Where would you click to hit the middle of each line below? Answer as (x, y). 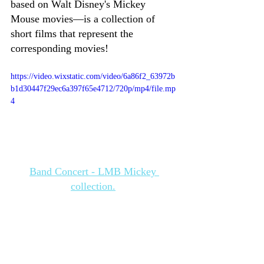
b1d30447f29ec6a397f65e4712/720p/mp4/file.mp (93, 89)
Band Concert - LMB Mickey (94, 172)
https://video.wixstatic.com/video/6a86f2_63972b (93, 77)
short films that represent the (73, 34)
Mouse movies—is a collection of (84, 19)
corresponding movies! (61, 49)
